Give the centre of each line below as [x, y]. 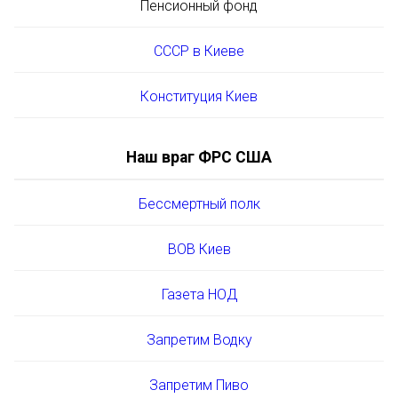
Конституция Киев [199, 96]
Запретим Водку [199, 339]
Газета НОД [199, 294]
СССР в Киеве [199, 51]
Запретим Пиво [199, 385]
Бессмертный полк [199, 203]
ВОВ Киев [199, 249]
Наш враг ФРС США [199, 157]
